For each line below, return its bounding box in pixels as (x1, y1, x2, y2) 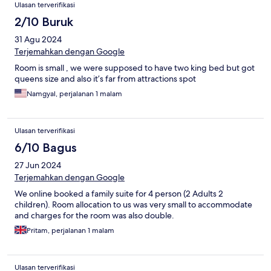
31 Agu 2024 (15, 34, 62, 45)
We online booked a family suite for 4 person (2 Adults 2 (15, 188, 223, 200)
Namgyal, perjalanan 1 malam (27, 89, 122, 99)
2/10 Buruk (15, 15, 73, 30)
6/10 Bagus (15, 140, 77, 155)
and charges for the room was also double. (15, 210, 174, 221)
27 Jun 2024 (15, 160, 61, 171)
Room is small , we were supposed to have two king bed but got (15, 62, 255, 74)
